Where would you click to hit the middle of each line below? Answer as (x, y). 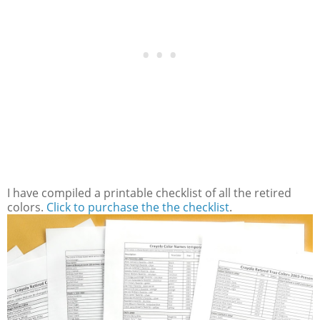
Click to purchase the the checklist (138, 207)
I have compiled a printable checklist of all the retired (149, 193)
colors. (27, 207)
